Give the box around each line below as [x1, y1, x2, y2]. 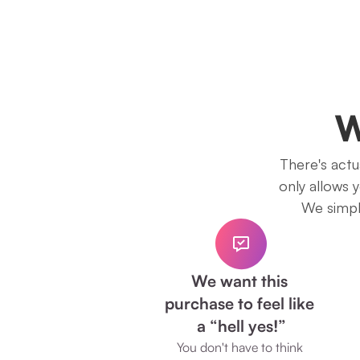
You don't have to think [176, 339, 303, 355]
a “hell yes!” [196, 316, 286, 336]
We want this [190, 271, 288, 291]
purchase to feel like [164, 293, 314, 313]
